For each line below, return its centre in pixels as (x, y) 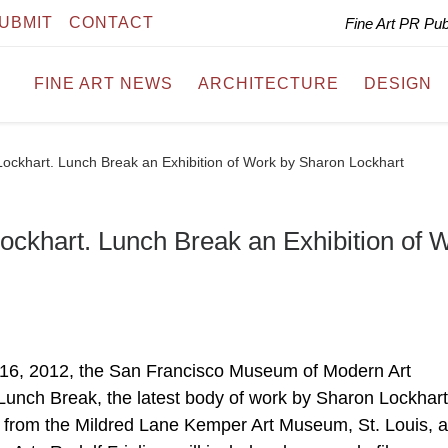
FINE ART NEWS (103, 84)
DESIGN (398, 84)
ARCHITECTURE (268, 84)
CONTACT (111, 22)
